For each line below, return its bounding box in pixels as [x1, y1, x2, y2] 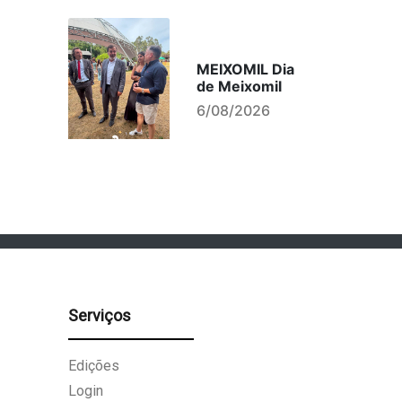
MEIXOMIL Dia [196, 60, 294, 78]
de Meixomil [196, 77, 282, 95]
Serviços [68, 306, 131, 325]
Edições [68, 357, 119, 374]
